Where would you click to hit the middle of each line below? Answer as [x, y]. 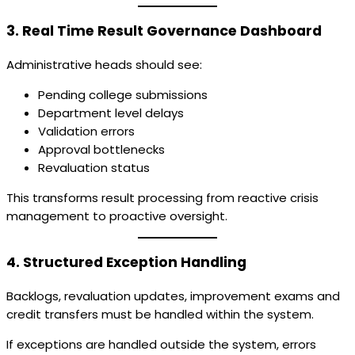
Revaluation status [94, 167]
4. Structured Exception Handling [126, 263]
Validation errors [86, 131]
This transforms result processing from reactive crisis [162, 197]
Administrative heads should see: [104, 64]
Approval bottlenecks [101, 149]
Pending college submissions [123, 94]
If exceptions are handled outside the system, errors [161, 344]
